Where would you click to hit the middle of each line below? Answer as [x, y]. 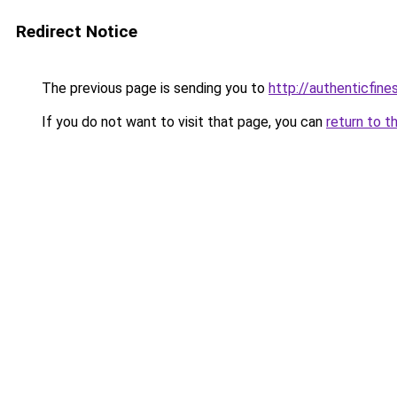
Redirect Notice [77, 31]
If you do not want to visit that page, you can [182, 122]
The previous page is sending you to [153, 88]
